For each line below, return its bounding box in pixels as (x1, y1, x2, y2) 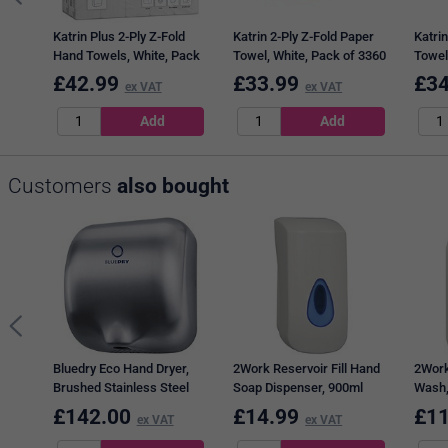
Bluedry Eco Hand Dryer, (52, 361, 189, 377)
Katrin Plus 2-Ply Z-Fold (52, 29, 185, 45)
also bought (117, 173, 229, 198)
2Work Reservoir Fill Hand (233, 361, 381, 377)
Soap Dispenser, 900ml (233, 380, 364, 396)
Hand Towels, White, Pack (52, 48, 200, 64)
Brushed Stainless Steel (52, 380, 189, 396)
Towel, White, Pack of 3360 (233, 48, 387, 64)
